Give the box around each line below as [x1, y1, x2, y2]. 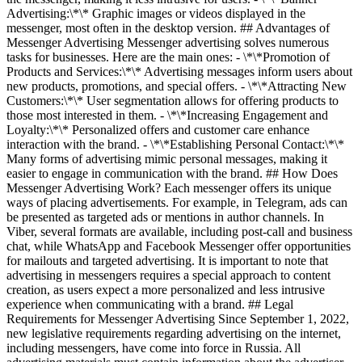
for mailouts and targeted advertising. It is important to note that [6, 254, 328, 267]
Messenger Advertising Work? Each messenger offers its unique [6, 181, 331, 195]
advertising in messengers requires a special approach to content [6, 268, 330, 282]
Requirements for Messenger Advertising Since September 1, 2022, [6, 312, 349, 326]
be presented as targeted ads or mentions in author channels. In [6, 210, 324, 224]
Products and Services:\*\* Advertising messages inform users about [6, 65, 352, 78]
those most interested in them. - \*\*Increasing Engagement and [6, 108, 328, 122]
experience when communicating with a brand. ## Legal [6, 297, 293, 311]
